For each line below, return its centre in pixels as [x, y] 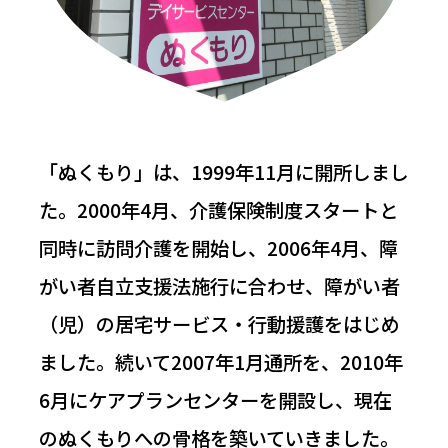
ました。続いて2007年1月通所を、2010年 [220, 361]
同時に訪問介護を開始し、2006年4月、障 [218, 247]
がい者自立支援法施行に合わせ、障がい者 [219, 285]
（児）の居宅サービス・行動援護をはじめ [219, 323]
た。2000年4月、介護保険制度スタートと [218, 209]
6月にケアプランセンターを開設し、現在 [215, 399]
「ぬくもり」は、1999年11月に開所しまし [223, 171]
